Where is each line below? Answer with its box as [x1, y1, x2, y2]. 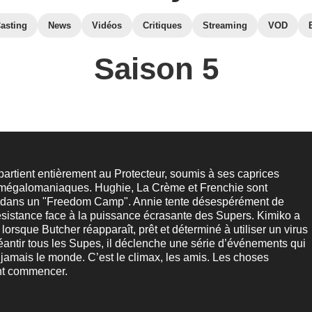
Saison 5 [93, 52, 219, 86]
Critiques [143, 20, 182, 31]
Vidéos [92, 20, 122, 31]
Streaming [203, 20, 247, 31]
